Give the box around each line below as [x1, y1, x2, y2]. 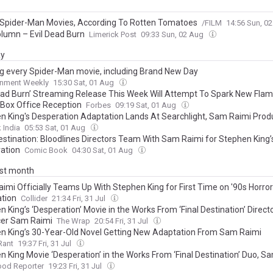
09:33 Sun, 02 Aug [141, 30, 205, 39]
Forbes [86, 101, 111, 110]
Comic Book [24, 146, 68, 155]
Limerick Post [89, 30, 136, 39]
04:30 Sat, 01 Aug [72, 146, 135, 155]
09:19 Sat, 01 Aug [115, 101, 178, 110]
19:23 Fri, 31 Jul [48, 261, 104, 271]
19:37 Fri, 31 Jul [18, 239, 73, 248]
